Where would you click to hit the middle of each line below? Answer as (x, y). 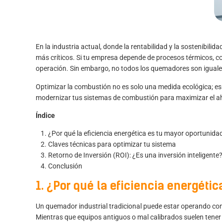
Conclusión (65, 166)
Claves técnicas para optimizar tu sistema (112, 144)
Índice (45, 115)
